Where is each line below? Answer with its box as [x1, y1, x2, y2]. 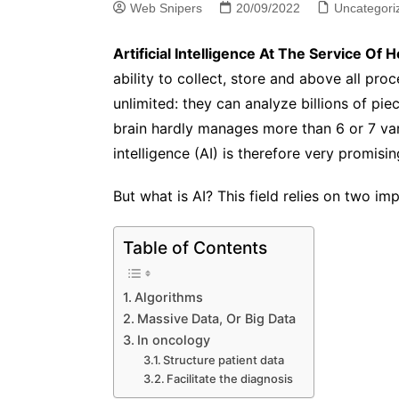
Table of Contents [123, 236, 267, 258]
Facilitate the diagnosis [167, 370, 294, 386]
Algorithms [134, 289, 203, 305]
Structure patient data [163, 352, 285, 367]
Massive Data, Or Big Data [136, 310, 296, 326]
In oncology [136, 331, 210, 347]
